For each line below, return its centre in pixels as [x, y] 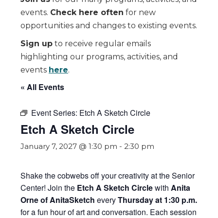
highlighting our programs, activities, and [99, 57]
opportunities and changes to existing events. [109, 26]
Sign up [36, 44]
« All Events [42, 87]
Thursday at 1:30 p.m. [157, 200]
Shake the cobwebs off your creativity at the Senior [108, 175]
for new [140, 12]
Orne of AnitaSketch [58, 200]
